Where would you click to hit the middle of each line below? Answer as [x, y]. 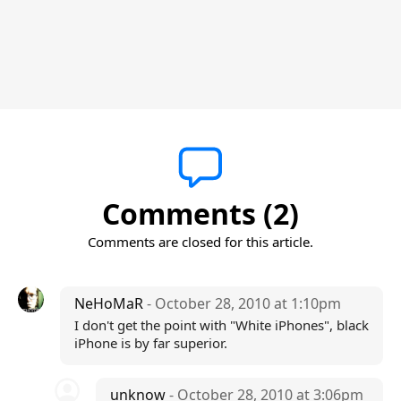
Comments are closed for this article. [200, 242]
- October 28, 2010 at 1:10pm [243, 303]
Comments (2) [200, 213]
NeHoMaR [110, 303]
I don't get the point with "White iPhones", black [221, 325]
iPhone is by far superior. [150, 343]
